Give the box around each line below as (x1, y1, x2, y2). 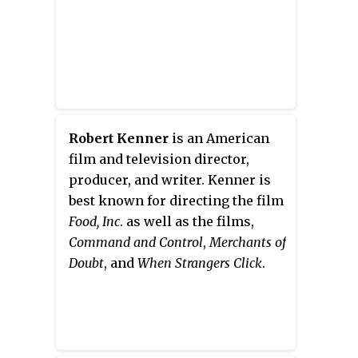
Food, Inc (69, 213, 120, 229)
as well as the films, (123, 213, 254, 229)
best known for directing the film (69, 192, 284, 209)
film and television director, (69, 150, 249, 167)
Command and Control (69, 233, 203, 250)
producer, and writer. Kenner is (69, 171, 271, 188)
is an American (169, 129, 269, 146)
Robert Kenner (69, 129, 169, 146)
